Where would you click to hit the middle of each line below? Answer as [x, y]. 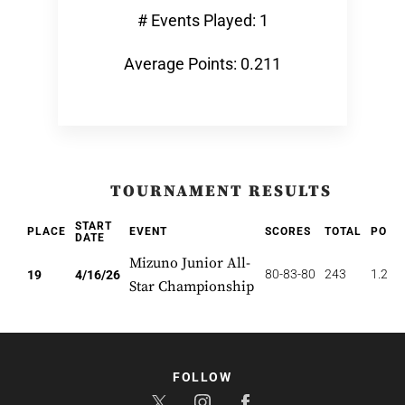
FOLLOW [202, 377]
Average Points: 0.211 [202, 64]
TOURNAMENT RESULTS [221, 191]
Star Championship [192, 287]
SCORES [288, 231]
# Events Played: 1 [202, 20]
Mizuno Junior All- [190, 263]
